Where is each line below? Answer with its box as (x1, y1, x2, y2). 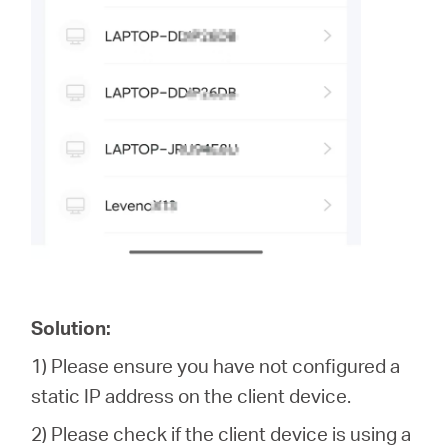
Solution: (31, 315, 112, 341)
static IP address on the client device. (31, 383, 352, 409)
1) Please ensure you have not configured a (31, 353, 401, 379)
